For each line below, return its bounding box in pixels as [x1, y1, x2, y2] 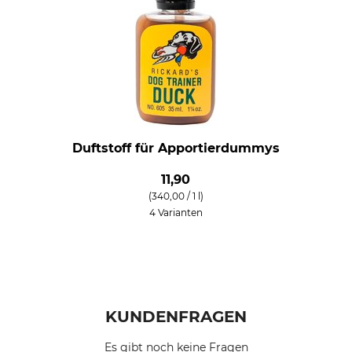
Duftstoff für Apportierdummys [71, 141, 280, 156]
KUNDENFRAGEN [105, 307, 247, 326]
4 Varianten [148, 207, 203, 218]
